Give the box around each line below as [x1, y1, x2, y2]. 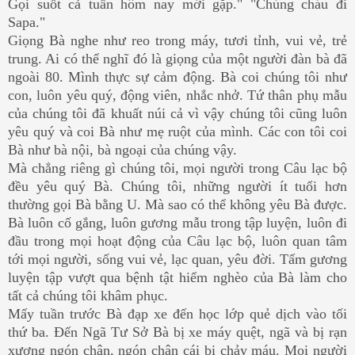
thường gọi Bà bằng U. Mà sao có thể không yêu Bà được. [8, 196, 347, 212]
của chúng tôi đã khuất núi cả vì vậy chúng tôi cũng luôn [8, 105, 347, 121]
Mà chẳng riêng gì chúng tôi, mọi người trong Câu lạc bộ [8, 159, 347, 176]
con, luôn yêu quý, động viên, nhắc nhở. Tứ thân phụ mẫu [8, 86, 347, 103]
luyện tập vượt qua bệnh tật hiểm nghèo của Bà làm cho [8, 269, 347, 285]
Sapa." [8, 13, 45, 30]
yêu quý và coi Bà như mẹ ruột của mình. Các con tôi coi [8, 123, 347, 139]
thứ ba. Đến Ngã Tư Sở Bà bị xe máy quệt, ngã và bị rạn [8, 323, 347, 340]
